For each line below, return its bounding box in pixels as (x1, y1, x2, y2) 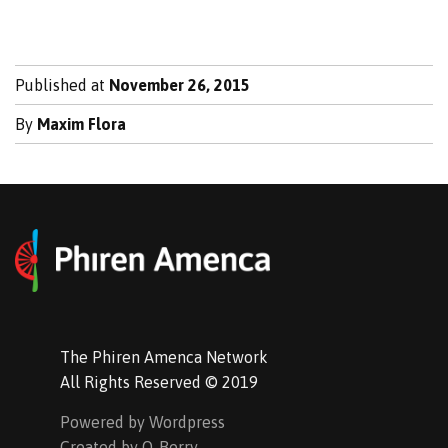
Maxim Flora (37, 114, 126, 133)
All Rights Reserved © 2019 (60, 373, 258, 392)
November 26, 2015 (109, 75, 250, 94)
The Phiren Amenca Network (60, 348, 268, 367)
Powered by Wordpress (60, 413, 225, 432)
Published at (15, 75, 109, 94)
